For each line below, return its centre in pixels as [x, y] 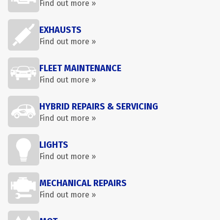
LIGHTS [54, 145]
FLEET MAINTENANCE [80, 68]
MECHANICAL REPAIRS [83, 183]
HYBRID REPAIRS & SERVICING [99, 107]
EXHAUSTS [60, 30]
